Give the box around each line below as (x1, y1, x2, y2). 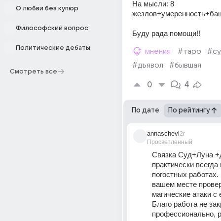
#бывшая (169, 61, 201, 69)
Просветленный (147, 139, 192, 146)
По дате (132, 107, 159, 114)
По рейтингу (168, 107, 210, 114)
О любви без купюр (16, 5, 78, 12)
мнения (145, 47, 171, 55)
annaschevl (147, 130, 180, 137)
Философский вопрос (16, 25, 88, 32)
